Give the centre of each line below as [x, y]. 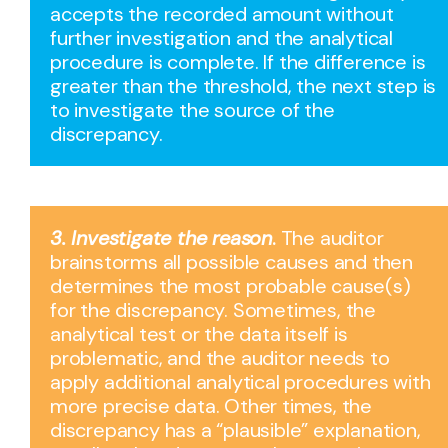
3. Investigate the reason [161, 237]
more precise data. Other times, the [211, 405]
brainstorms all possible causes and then [231, 261]
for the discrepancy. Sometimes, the [213, 309]
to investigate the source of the [192, 109]
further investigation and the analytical [221, 37]
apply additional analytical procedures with [240, 381]
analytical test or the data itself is [199, 333]
